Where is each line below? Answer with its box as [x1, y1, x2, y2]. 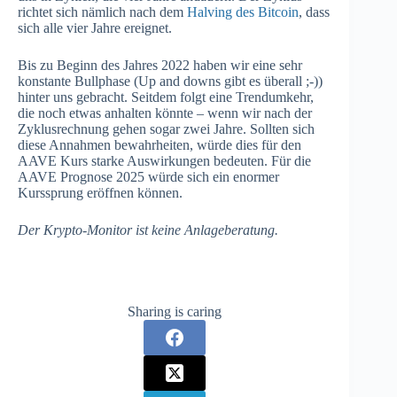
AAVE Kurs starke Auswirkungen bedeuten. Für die [18, 152, 311, 168]
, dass [299, 4, 330, 19]
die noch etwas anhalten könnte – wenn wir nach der [18, 105, 312, 121]
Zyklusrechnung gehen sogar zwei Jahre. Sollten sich [18, 121, 315, 136]
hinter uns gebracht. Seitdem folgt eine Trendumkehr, [18, 89, 314, 105]
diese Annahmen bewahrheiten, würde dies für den [18, 136, 301, 152]
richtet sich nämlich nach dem [18, 4, 187, 19]
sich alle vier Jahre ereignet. [18, 19, 172, 35]
